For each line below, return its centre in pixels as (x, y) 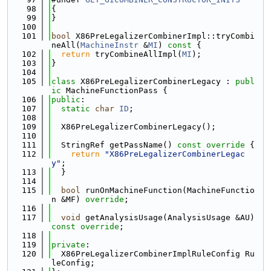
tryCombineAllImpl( (136, 54)
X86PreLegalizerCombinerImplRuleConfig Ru (153, 254)
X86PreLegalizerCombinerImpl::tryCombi (163, 36)
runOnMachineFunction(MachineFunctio (168, 190)
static (76, 109)
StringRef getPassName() (112, 145)
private (68, 245)
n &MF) (68, 199)
